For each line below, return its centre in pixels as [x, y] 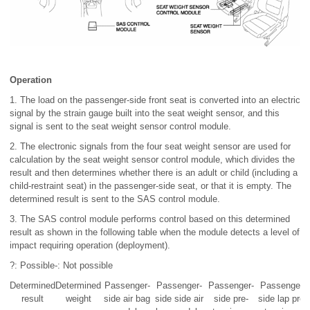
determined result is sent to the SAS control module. [115, 199]
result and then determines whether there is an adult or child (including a [154, 172]
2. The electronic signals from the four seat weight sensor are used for [150, 146]
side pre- [231, 298]
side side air [179, 298]
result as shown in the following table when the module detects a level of [155, 232]
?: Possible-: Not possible [61, 265]
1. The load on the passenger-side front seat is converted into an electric [155, 100]
